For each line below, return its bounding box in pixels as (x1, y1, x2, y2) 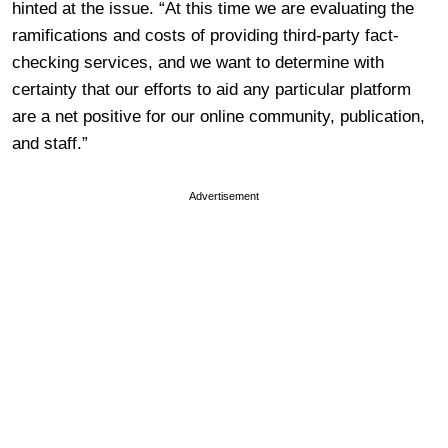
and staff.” (12, 133, 88, 153)
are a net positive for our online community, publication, (12, 106, 425, 126)
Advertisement (189, 189, 259, 202)
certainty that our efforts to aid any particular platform (12, 79, 411, 99)
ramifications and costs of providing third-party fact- (12, 25, 399, 45)
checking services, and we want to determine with (12, 52, 384, 72)
